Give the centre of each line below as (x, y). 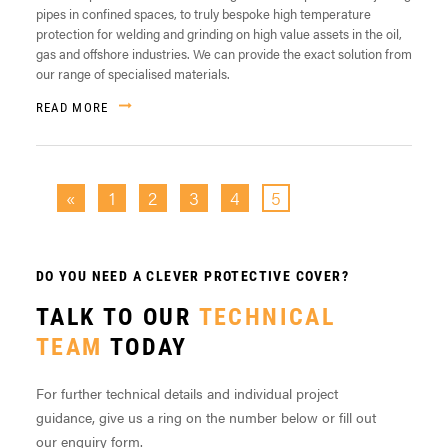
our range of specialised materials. (132, 74)
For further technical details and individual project (186, 393)
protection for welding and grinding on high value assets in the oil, (218, 34)
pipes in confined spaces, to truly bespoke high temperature (203, 14)
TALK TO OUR (117, 316)
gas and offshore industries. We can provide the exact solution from (223, 54)
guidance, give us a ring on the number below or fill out (205, 417)
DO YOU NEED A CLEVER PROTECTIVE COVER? (192, 276)
